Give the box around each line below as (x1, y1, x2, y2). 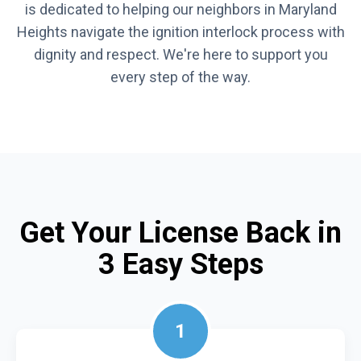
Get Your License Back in (19, 215, 342, 250)
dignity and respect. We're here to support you (33, 45, 328, 63)
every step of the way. (110, 68, 251, 85)
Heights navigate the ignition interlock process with (16, 23, 345, 40)
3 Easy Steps (98, 247, 263, 281)
